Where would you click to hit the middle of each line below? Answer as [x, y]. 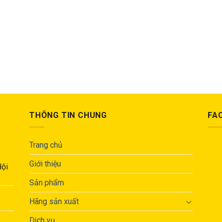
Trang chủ [46, 145]
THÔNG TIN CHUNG [68, 115]
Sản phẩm [46, 183]
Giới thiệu [45, 164]
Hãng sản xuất [54, 202]
